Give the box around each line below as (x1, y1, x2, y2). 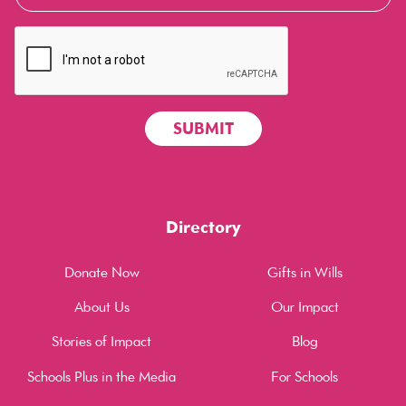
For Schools (271, 366, 338, 386)
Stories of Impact (52, 332, 151, 352)
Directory (165, 216, 241, 238)
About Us (73, 296, 130, 316)
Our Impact (270, 296, 339, 316)
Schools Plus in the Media (27, 366, 176, 386)
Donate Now (63, 262, 140, 282)
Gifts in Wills (266, 262, 343, 282)
